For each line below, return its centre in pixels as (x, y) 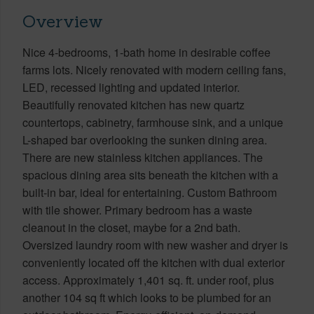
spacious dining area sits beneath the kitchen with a (150, 175)
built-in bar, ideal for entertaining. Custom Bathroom (150, 192)
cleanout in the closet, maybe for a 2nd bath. (131, 227)
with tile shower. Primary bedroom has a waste (137, 210)
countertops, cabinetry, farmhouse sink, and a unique (153, 122)
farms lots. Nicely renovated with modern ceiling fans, (154, 69)
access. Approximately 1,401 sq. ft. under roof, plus (148, 280)
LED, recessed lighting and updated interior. (131, 87)
